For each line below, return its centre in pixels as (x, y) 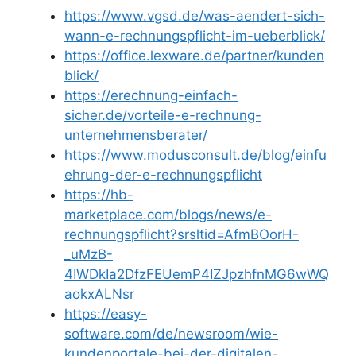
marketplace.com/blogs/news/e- (168, 215)
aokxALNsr (99, 294)
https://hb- (99, 195)
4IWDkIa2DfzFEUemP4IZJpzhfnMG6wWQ (197, 275)
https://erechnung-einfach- (151, 96)
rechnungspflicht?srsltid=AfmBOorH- (182, 235)
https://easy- (106, 314)
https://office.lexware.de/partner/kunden (194, 56)
